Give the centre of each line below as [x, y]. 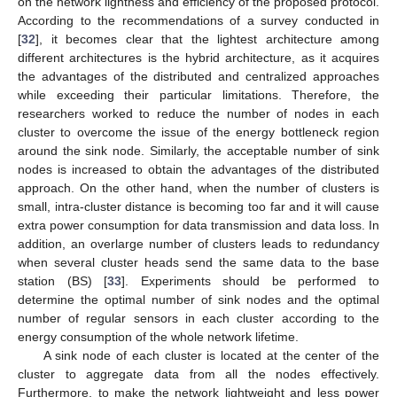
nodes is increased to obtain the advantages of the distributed [198, 170]
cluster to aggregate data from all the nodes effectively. [198, 374]
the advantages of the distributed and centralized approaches [198, 77]
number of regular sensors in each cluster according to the [198, 319]
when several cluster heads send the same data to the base [198, 263]
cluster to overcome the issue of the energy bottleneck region [198, 132]
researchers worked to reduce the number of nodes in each [198, 114]
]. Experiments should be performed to [251, 281]
